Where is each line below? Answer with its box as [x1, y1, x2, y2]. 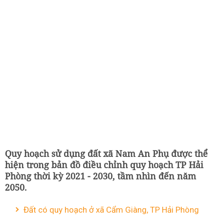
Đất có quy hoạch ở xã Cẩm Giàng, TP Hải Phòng [23, 205, 199, 215]
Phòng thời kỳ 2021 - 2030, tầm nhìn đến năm [5, 170, 196, 182]
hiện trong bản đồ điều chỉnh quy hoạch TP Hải [5, 159, 203, 171]
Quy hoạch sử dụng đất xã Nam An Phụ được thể [5, 148, 208, 159]
